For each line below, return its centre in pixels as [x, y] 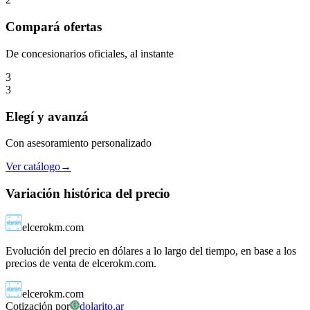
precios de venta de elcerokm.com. [81, 263]
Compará [33, 27]
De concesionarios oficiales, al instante [90, 53]
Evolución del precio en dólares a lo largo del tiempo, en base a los [151, 250]
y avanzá [63, 116]
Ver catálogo [33, 167]
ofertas [83, 27]
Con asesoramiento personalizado [79, 143]
